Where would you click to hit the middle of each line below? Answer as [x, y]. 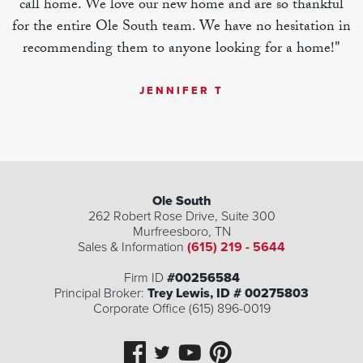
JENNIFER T [181, 91]
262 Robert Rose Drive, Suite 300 [181, 217]
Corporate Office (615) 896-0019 [181, 309]
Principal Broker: [101, 294]
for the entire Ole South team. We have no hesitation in [181, 28]
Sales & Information [131, 248]
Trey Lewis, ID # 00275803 [228, 294]
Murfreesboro [170, 232]
